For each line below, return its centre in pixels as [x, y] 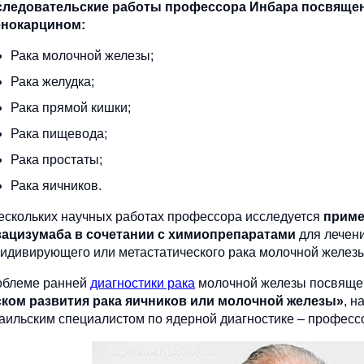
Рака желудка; [52, 82]
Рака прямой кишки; [71, 108]
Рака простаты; [56, 160]
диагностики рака [143, 284]
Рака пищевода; [59, 134]
